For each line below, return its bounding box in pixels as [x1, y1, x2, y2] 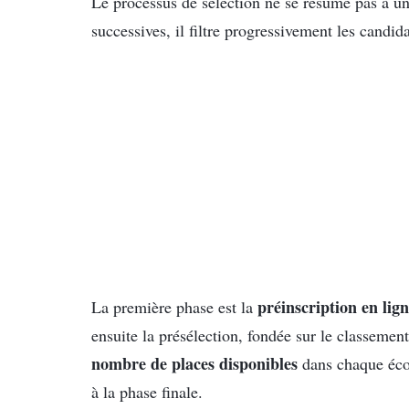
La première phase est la [91, 296, 257, 319]
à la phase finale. [91, 381, 203, 404]
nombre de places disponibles [91, 351, 298, 376]
